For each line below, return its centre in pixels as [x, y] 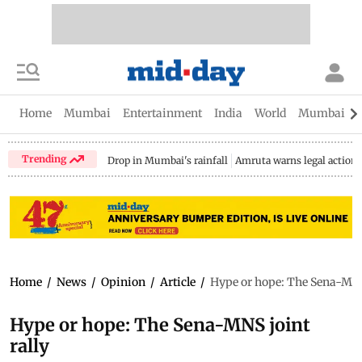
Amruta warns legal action [297, 160]
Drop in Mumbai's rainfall [168, 160]
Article [178, 282]
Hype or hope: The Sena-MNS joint [160, 324]
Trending [45, 158]
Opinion [123, 282]
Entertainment [162, 113]
